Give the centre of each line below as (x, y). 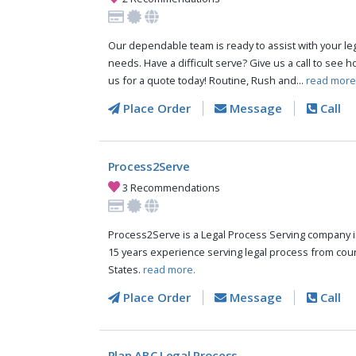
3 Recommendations (170, 187)
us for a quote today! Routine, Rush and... (207, 81)
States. (125, 270)
